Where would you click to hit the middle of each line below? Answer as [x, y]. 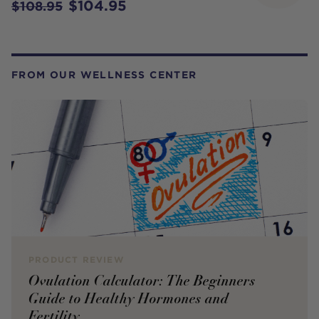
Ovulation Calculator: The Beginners [142, 281]
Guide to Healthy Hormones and [129, 299]
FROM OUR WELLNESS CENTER [104, 75]
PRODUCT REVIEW [76, 260]
